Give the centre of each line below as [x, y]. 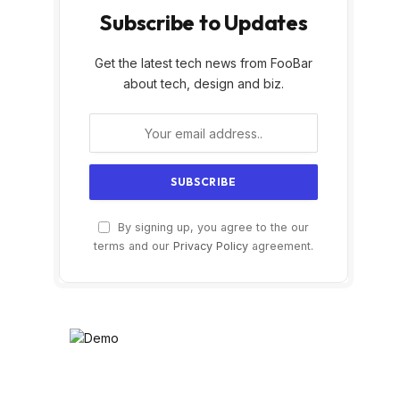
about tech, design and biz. [204, 84]
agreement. [281, 246]
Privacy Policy [211, 246]
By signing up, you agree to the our [212, 228]
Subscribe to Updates [204, 23]
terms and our [133, 246]
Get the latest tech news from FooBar [204, 63]
